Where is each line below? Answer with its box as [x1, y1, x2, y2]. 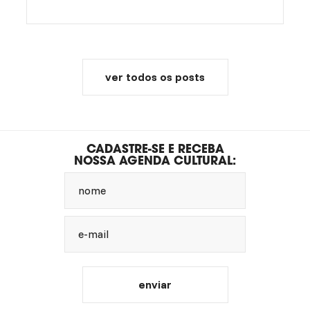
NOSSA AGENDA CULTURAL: [74, 152, 236, 169]
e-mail [78, 227, 109, 241]
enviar [138, 277, 172, 292]
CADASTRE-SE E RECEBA [86, 140, 224, 157]
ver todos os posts [105, 70, 205, 84]
